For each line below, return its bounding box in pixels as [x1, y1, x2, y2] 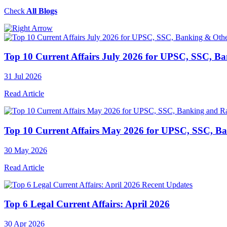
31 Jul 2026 [4, 72, 42, 81]
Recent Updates [142, 180, 193, 189]
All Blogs [25, 6, 57, 15]
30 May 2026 [4, 145, 47, 155]
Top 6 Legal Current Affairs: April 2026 [4, 199, 170, 210]
